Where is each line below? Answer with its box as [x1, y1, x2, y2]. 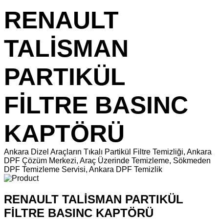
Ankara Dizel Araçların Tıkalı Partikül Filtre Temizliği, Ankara [4, 148, 212, 156]
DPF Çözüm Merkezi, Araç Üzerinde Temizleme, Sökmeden [4, 156, 211, 165]
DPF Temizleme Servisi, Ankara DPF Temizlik [4, 165, 162, 174]
